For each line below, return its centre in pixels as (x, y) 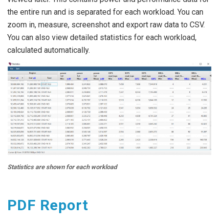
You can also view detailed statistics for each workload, (102, 37)
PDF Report (48, 205)
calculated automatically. (49, 50)
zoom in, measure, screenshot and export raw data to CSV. (106, 24)
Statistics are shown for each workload (62, 167)
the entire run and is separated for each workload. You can (105, 12)
